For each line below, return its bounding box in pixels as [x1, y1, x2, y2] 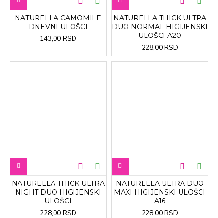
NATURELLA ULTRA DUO [115, 179, 204, 188]
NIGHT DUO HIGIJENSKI [15, 187, 101, 197]
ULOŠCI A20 [138, 31, 182, 40]
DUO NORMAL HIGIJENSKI [111, 22, 208, 31]
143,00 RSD [39, 34, 76, 43]
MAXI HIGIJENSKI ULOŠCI [114, 187, 206, 197]
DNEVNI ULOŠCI [28, 22, 88, 31]
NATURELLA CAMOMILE [15, 13, 102, 22]
